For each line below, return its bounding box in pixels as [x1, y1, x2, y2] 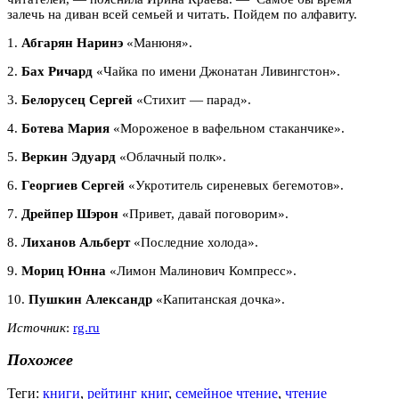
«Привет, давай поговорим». [118, 206, 289, 221]
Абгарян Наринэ [21, 35, 123, 50]
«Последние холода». [130, 234, 258, 249]
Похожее [7, 351, 73, 370]
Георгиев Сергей [21, 177, 125, 192]
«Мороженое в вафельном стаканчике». [110, 120, 345, 135]
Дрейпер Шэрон [21, 206, 118, 221]
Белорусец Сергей [21, 92, 133, 107]
